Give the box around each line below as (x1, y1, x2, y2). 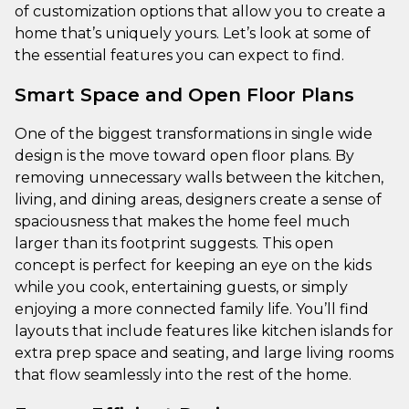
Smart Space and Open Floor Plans (15, 83, 354, 106)
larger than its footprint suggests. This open (15, 234, 333, 252)
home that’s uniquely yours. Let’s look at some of (15, 24, 371, 42)
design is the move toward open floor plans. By (15, 146, 354, 164)
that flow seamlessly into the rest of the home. (15, 365, 351, 383)
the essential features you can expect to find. (15, 46, 344, 64)
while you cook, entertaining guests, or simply (15, 278, 348, 296)
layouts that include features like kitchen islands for (15, 321, 393, 340)
